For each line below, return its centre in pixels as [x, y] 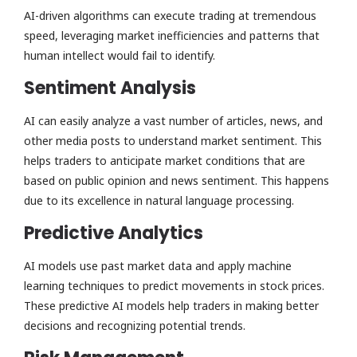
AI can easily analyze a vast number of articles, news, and [173, 121]
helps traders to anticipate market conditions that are [165, 161]
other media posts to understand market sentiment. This [173, 141]
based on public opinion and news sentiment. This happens [177, 180]
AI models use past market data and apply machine [158, 266]
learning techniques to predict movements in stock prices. [174, 286]
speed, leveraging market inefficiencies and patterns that [172, 35]
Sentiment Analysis [112, 88]
